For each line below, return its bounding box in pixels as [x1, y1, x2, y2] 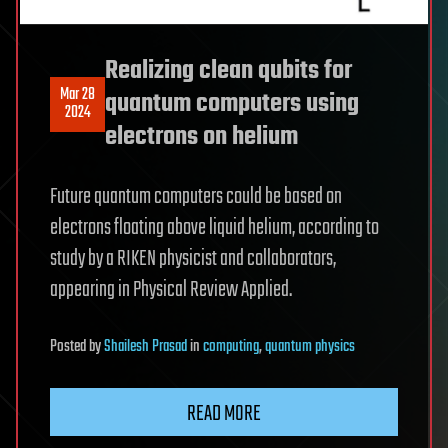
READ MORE [187, 396, 261, 431]
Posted [50, 333, 89, 360]
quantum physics [265, 333, 355, 360]
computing [203, 333, 259, 360]
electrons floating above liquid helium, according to [50, 210, 379, 245]
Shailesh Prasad [104, 333, 187, 360]
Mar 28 [60, 82, 95, 109]
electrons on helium [105, 116, 298, 157]
